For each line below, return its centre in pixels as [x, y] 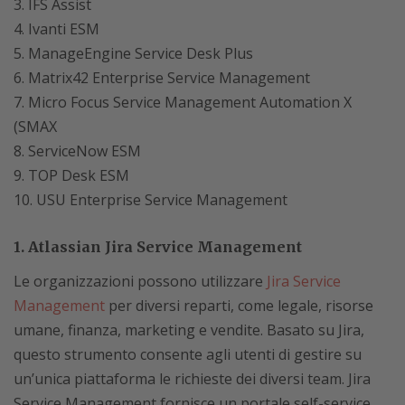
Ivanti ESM [64, 29]
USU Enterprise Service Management [162, 200]
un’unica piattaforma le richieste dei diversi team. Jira [192, 379]
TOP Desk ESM [79, 175]
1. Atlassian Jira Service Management [158, 247]
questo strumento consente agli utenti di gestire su [188, 354]
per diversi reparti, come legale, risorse [239, 306]
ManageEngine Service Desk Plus [141, 53]
